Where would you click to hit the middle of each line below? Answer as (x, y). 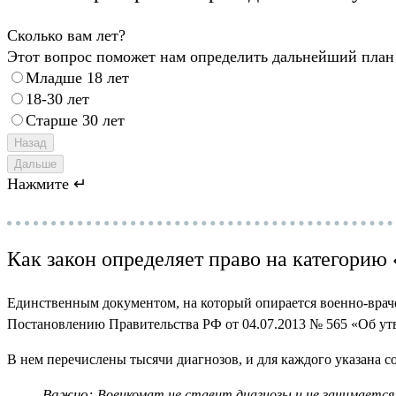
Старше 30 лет (75, 121)
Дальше (35, 164)
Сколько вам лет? (66, 36)
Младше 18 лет (77, 78)
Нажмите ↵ (47, 184)
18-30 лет (57, 99)
